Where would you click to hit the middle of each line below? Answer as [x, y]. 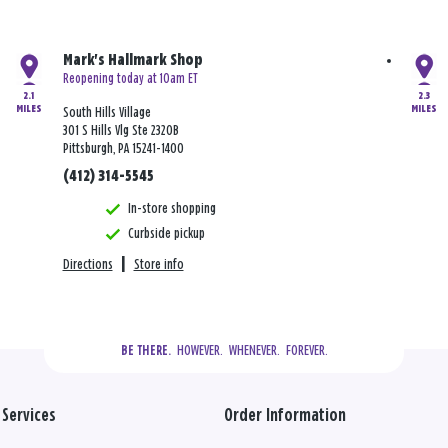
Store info [158, 265]
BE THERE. [145, 351]
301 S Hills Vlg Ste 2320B [120, 131]
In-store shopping [171, 209]
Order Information [285, 416]
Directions [87, 265]
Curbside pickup [166, 234]
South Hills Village [106, 113]
